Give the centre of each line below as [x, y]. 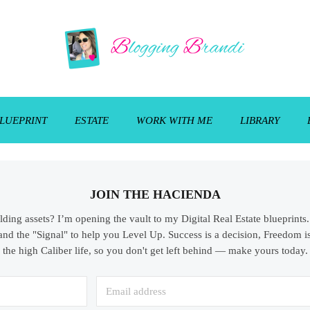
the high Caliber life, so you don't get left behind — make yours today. [155, 250]
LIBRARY [260, 120]
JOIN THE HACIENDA [155, 194]
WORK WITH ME [175, 120]
